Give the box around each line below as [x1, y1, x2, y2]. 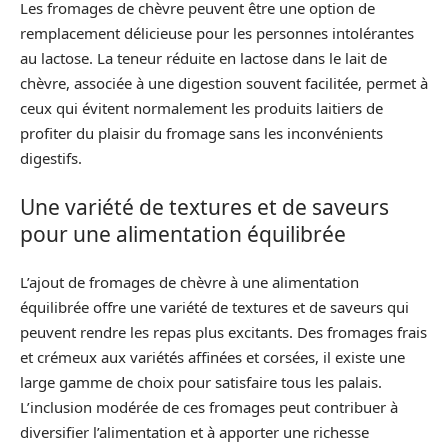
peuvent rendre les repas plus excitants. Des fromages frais [20, 322, 427, 342]
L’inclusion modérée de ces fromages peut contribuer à [20, 397, 398, 417]
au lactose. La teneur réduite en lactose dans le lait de [20, 48, 387, 68]
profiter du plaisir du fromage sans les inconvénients [20, 123, 383, 143]
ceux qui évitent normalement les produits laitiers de [20, 98, 383, 118]
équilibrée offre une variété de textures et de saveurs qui [20, 297, 409, 317]
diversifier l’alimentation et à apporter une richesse [20, 422, 369, 442]
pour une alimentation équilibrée [20, 219, 346, 248]
